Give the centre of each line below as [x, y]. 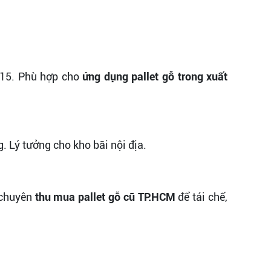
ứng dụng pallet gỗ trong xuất [155, 76]
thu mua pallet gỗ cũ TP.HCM [105, 197]
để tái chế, [201, 197]
